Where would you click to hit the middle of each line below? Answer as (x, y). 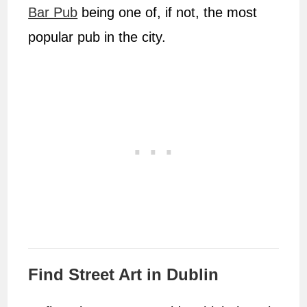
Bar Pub (53, 13)
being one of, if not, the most (168, 13)
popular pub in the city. (97, 37)
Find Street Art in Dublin (124, 275)
